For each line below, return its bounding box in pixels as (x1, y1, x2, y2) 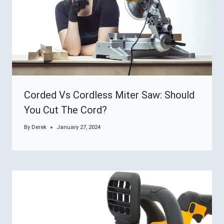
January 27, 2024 (56, 124, 101, 131)
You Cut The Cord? (24, 104, 107, 116)
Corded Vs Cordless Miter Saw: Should (24, 89, 194, 101)
